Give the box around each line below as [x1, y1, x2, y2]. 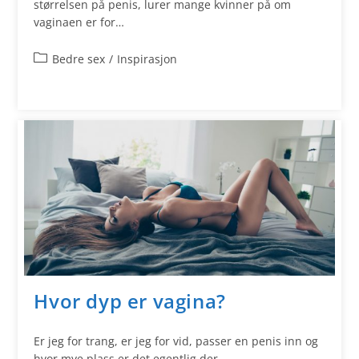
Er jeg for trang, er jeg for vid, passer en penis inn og [34, 333, 319, 349]
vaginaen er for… [34, 14, 125, 30]
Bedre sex [52, 51, 106, 67]
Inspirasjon [117, 51, 178, 67]
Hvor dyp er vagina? [34, 287, 226, 314]
